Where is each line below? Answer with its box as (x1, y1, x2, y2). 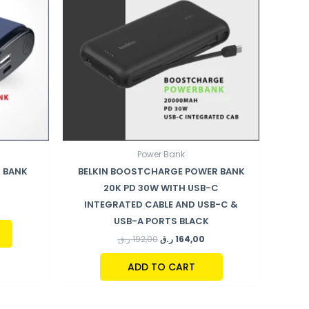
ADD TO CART (127, 260, 195, 275)
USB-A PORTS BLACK (113, 214, 209, 228)
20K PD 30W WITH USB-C (103, 181, 219, 195)
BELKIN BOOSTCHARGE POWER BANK (77, 164, 245, 178)
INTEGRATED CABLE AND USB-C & (84, 197, 238, 211)
